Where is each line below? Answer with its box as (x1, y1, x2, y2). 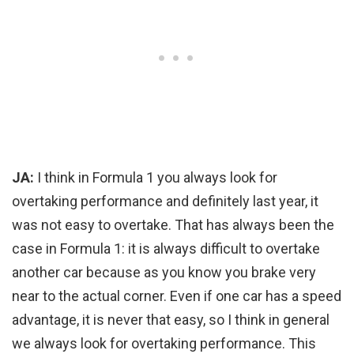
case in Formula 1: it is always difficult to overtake (12, 239, 320, 257)
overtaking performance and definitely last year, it (12, 192, 318, 209)
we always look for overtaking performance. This (12, 334, 316, 352)
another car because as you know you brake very (12, 263, 316, 281)
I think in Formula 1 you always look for (37, 168, 277, 186)
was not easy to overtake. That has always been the (12, 216, 334, 233)
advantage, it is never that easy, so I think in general (12, 311, 330, 328)
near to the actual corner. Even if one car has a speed (12, 287, 341, 304)
